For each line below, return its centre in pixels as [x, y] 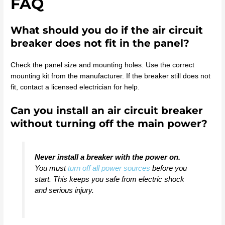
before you [168, 168]
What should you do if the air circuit [107, 30]
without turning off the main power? [109, 123]
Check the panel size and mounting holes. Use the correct [103, 65]
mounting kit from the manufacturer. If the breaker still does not [111, 76]
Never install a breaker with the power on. [107, 157]
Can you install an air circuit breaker [107, 110]
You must [51, 168]
